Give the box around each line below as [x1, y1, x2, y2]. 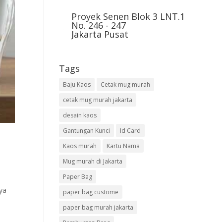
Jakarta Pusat [71, 28, 129, 40]
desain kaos [63, 111, 97, 119]
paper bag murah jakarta [63, 203, 134, 212]
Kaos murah [63, 142, 97, 150]
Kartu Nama [107, 142, 140, 150]
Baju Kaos [63, 80, 91, 89]
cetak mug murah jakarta [63, 96, 133, 104]
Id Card [120, 126, 141, 135]
